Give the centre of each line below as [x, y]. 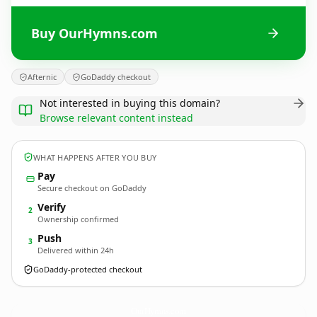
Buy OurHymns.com [94, 33]
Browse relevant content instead [116, 118]
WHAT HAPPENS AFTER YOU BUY [95, 157]
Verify [52, 207]
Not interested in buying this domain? [130, 103]
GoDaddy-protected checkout [88, 269]
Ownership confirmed [78, 219]
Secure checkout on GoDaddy [92, 188]
